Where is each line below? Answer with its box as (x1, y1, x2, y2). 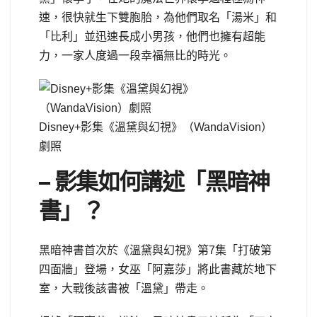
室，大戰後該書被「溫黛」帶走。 (39, 282, 209, 295)
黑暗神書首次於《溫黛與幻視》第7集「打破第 (39, 244, 272, 257)
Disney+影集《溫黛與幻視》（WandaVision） (39, 120, 272, 133)
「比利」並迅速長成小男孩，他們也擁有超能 (39, 30, 265, 42)
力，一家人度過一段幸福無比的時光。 (39, 49, 231, 62)
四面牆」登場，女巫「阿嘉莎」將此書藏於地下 (39, 263, 277, 276)
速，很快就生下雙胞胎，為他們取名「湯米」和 (39, 11, 277, 23)
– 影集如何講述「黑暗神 (39, 167, 270, 195)
